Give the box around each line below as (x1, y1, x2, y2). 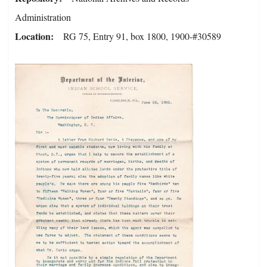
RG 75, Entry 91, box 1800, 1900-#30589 (63, 30, 221, 43)
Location (15, 29, 51, 44)
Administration (15, 11, 71, 24)
